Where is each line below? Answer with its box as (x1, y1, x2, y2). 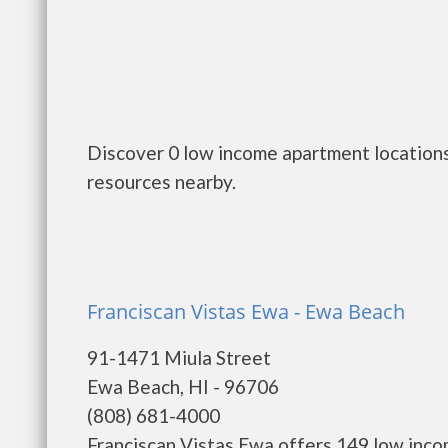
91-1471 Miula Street (87, 346, 271, 369)
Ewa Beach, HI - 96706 (87, 375, 279, 398)
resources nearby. (87, 170, 236, 193)
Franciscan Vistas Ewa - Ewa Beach (87, 298, 405, 325)
